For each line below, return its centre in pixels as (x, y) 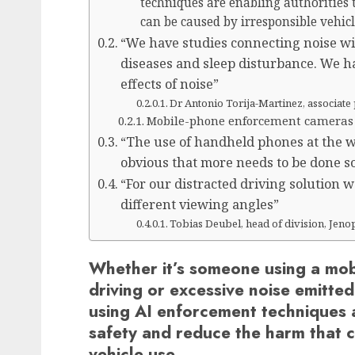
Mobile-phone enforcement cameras (250, 121)
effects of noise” (170, 84)
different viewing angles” (200, 205)
